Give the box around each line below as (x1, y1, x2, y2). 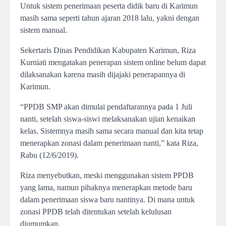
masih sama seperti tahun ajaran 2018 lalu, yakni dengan (20, 14, 199, 22)
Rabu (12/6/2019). (20, 151, 79, 159)
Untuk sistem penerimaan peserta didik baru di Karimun (20, 2, 198, 10)
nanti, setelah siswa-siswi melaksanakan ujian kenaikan (20, 115, 195, 123)
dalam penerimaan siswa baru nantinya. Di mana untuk (20, 195, 195, 204)
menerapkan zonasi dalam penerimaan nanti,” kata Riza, (20, 139, 198, 147)
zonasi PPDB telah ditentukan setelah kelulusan (20, 207, 172, 216)
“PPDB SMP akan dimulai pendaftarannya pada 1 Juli (20, 102, 192, 111)
